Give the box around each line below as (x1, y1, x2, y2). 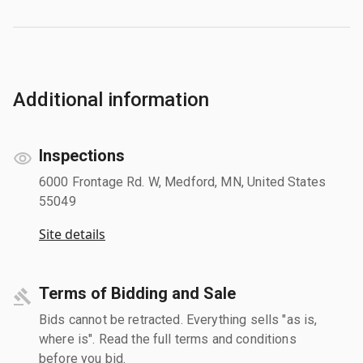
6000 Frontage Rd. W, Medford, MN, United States (39, 173, 327, 190)
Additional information (13, 88, 209, 111)
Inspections (39, 145, 125, 165)
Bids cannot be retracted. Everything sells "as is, (39, 311, 318, 327)
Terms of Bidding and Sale (39, 283, 236, 303)
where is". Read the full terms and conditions (39, 331, 297, 347)
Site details (39, 224, 105, 243)
